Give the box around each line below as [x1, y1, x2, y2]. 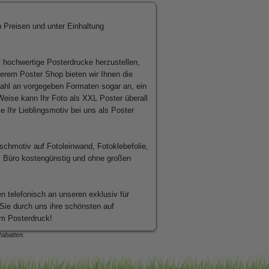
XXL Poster [82, 94, 122, 103]
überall [122, 94, 148, 103]
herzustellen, [93, 58, 140, 67]
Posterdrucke [47, 58, 93, 67]
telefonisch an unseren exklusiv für [5, 190, 129, 199]
